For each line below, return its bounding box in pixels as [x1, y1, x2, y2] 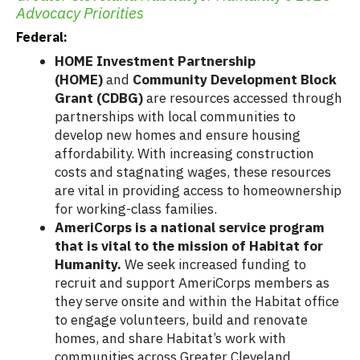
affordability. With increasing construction [55, 145, 314, 163]
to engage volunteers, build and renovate [55, 311, 308, 329]
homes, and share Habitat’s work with [55, 329, 286, 348]
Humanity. [55, 256, 125, 274]
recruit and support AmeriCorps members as [55, 274, 329, 292]
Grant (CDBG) [55, 89, 146, 108]
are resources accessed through [146, 89, 342, 108]
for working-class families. [55, 200, 220, 219]
